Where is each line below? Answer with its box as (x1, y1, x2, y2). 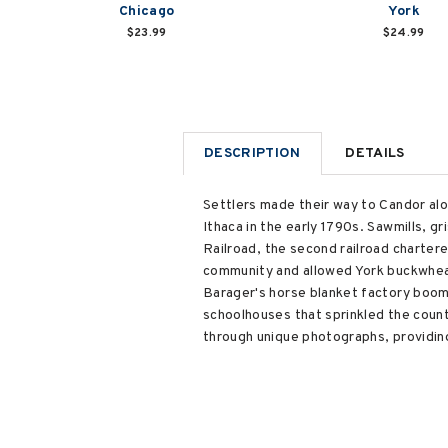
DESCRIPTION (204, 144, 301, 162)
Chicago (118, 3, 175, 20)
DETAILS (345, 144, 405, 162)
